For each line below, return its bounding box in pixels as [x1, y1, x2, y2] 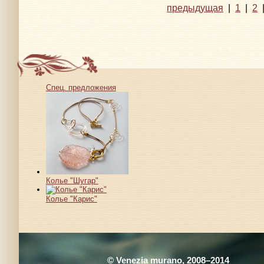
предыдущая [167, 2, 224, 13]
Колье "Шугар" [45, 176, 98, 185]
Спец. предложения [45, 82, 116, 92]
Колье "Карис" [45, 194, 97, 203]
